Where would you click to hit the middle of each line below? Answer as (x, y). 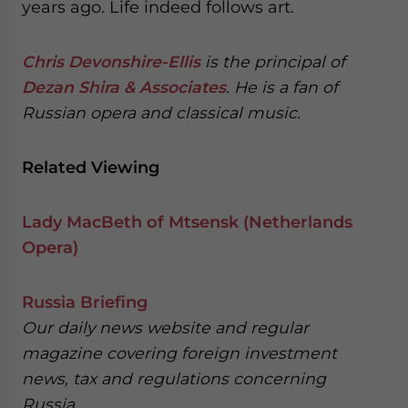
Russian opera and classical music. (161, 112)
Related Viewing (91, 167)
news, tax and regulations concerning (174, 378)
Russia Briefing (85, 302)
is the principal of (273, 61)
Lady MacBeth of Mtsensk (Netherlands (187, 222)
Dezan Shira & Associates (124, 87)
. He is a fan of (282, 87)
